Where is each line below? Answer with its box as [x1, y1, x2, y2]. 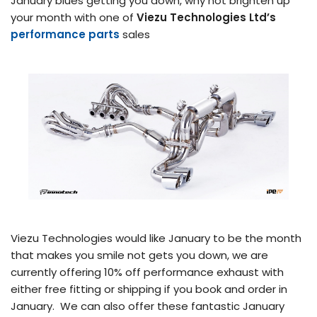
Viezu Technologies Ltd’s [137, 9, 276, 25]
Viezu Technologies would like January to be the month [11, 230, 301, 246]
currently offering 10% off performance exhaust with [11, 264, 284, 279]
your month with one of [11, 9, 137, 25]
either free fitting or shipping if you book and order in [11, 281, 287, 296]
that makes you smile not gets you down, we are [11, 247, 268, 263]
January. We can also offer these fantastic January [11, 298, 284, 313]
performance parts [11, 26, 120, 42]
